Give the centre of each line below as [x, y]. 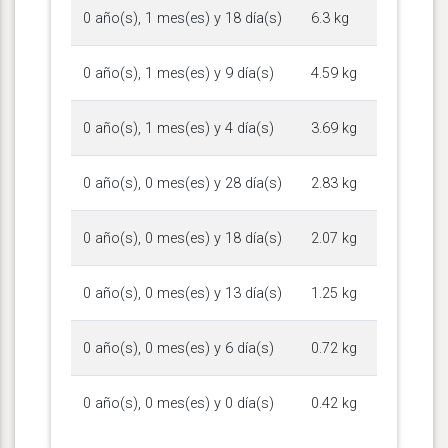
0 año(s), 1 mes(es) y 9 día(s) [178, 73]
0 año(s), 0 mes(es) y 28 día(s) [182, 183]
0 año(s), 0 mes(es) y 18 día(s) [182, 238]
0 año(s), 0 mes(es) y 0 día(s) [178, 403]
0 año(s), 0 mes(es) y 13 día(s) [182, 293]
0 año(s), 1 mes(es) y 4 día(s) [178, 128]
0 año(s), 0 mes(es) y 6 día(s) [178, 348]
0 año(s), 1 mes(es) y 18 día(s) [182, 18]
